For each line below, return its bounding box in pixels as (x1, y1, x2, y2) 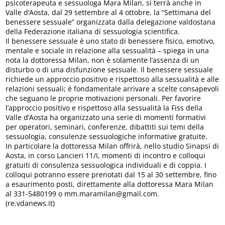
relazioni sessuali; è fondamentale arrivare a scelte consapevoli (6, 83, 219, 93)
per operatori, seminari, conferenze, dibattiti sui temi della (6, 122, 204, 132)
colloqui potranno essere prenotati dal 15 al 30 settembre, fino (6, 169, 217, 179)
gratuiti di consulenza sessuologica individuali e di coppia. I (6, 160, 207, 170)
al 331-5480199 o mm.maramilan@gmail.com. (6, 188, 160, 198)
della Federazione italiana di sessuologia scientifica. (6, 26, 180, 36)
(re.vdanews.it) (6, 198, 55, 208)
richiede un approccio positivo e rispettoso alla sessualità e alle (6, 74, 219, 84)
